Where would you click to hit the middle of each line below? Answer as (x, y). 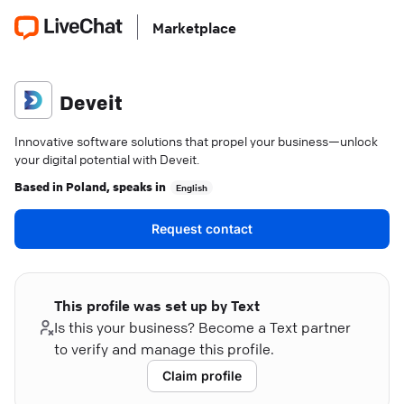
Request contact (202, 229)
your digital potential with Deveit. (107, 159)
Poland (86, 186)
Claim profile (202, 376)
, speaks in (136, 186)
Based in (40, 186)
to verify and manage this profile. (165, 349)
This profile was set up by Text (157, 306)
